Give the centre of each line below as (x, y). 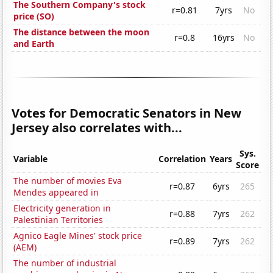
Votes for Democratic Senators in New (127, 113)
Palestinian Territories (58, 220)
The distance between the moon (82, 32)
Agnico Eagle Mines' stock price (78, 236)
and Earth (34, 44)
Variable (31, 159)
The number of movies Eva (68, 181)
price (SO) (34, 16)
